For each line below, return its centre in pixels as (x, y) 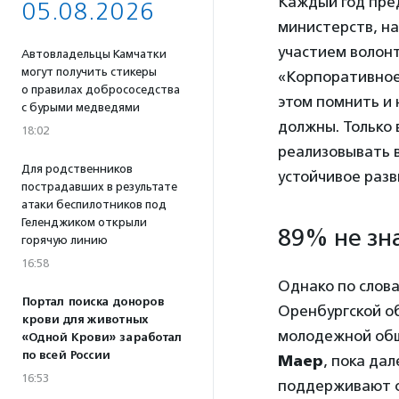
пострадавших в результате (99, 187)
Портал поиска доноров (93, 302)
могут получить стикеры (89, 72)
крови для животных (85, 320)
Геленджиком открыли (84, 222)
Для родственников (77, 169)
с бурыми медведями (81, 107)
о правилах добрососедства (101, 90)
